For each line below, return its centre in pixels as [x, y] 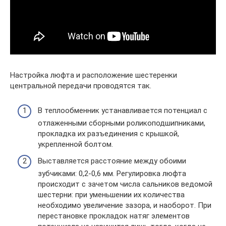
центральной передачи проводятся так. [81, 86]
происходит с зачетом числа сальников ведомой [125, 184]
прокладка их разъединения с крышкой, [108, 133]
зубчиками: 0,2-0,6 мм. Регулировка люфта [112, 174]
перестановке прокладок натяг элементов [114, 216]
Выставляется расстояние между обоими [112, 161]
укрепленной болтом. [75, 144]
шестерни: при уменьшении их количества [111, 195]
